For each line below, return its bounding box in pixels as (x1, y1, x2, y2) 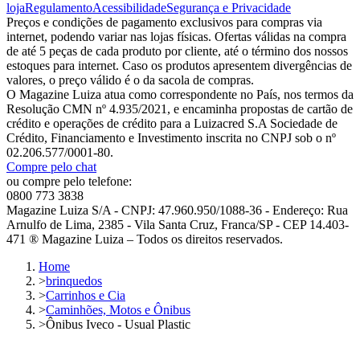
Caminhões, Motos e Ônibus (46, 303, 190, 317)
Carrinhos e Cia (46, 288, 125, 303)
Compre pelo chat (6, 160, 96, 174)
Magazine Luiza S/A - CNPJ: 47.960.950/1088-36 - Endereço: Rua (6, 203, 348, 218)
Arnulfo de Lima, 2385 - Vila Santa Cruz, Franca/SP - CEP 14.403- (6, 218, 349, 232)
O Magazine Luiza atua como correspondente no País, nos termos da (6, 88, 354, 102)
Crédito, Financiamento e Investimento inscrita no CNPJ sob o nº (6, 131, 336, 145)
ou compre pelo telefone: (6, 174, 132, 189)
